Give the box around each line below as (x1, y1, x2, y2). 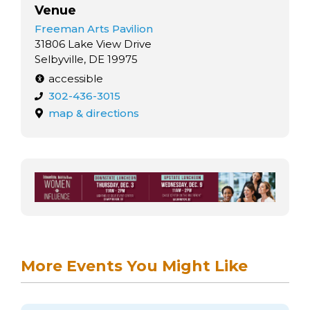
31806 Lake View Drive (35, 37, 152, 51)
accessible (48, 72, 103, 85)
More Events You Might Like (21, 257, 248, 276)
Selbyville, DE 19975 (35, 52, 138, 66)
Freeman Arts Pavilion (35, 21, 153, 35)
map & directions (48, 107, 139, 120)
